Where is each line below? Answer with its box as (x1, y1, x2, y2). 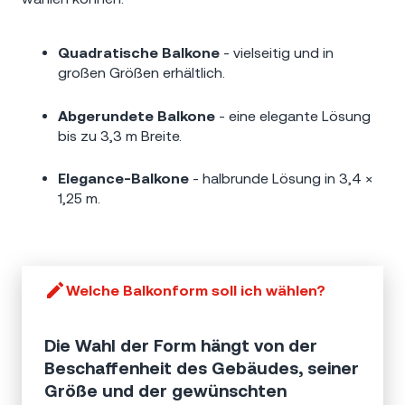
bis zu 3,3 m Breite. (58, 127, 182, 144)
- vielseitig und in (220, 44, 334, 61)
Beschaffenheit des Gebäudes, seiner (44, 357, 359, 378)
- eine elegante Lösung (215, 107, 371, 124)
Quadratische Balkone (58, 44, 220, 61)
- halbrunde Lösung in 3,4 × (189, 170, 372, 187)
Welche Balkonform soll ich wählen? (66, 281, 325, 298)
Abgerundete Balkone (58, 107, 215, 124)
